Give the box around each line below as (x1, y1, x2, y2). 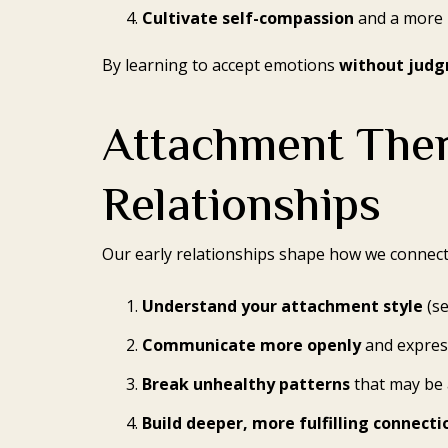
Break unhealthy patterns (142, 372, 350, 395)
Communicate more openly (142, 334, 361, 357)
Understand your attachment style (142, 295, 423, 318)
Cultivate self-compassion (142, 6, 354, 29)
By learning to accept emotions (102, 54, 339, 77)
